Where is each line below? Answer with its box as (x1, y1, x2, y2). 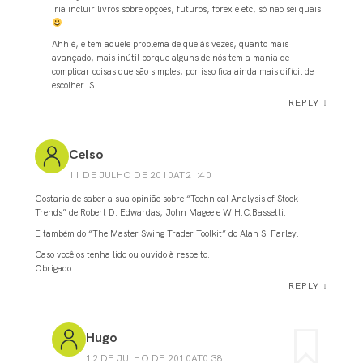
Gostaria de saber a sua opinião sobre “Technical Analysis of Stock (34, 193, 298, 205)
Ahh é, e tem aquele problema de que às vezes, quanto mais (52, 37, 289, 49)
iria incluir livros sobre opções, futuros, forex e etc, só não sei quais (52, 2, 322, 15)
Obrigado (34, 262, 71, 274)
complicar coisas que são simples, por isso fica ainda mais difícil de (52, 65, 314, 77)
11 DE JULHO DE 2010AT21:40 (68, 168, 211, 181)
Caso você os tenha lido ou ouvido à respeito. (34, 248, 210, 260)
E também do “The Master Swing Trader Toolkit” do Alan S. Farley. (34, 227, 299, 239)
